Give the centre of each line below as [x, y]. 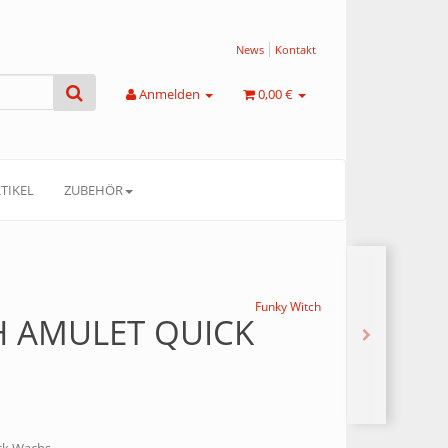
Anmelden [170, 94]
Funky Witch [288, 306]
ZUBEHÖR [93, 190]
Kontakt [295, 49]
